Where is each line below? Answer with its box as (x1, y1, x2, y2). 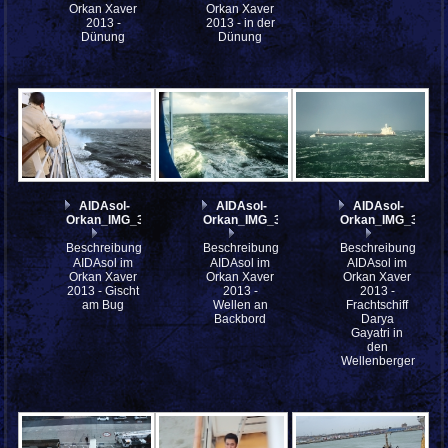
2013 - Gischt (67, 284, 140, 299)
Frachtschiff (346, 298, 409, 313)
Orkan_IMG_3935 (203, 213, 303, 228)
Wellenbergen (341, 354, 419, 369)
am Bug (82, 298, 125, 313)
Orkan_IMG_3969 (66, 213, 166, 228)
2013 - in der (205, 16, 275, 31)
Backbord (214, 312, 267, 327)
